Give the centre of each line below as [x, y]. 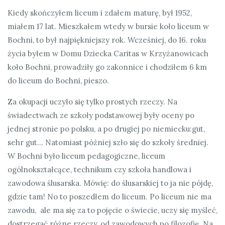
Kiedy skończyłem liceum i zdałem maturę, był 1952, [100, 13]
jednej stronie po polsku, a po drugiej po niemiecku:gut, [106, 129]
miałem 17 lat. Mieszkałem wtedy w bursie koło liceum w [108, 26]
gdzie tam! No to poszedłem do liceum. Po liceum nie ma [109, 196]
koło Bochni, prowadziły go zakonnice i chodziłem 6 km [107, 67]
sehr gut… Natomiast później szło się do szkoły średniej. [108, 142]
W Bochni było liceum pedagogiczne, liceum [86, 156]
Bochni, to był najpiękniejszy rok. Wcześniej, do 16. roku [107, 40]
